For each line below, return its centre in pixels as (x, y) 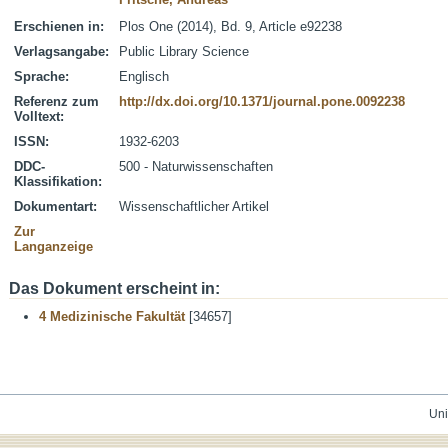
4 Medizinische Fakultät (112, 316)
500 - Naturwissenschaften (196, 166)
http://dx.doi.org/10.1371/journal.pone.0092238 (262, 101)
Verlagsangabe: (61, 51)
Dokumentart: (55, 206)
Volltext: (39, 116)
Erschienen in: (59, 26)
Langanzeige (53, 246)
